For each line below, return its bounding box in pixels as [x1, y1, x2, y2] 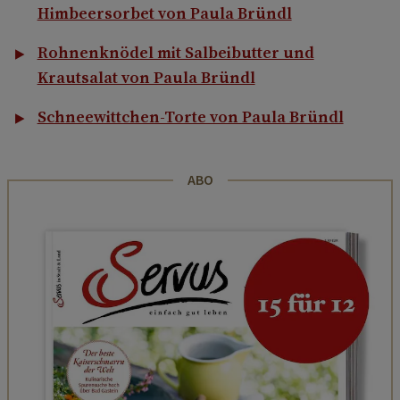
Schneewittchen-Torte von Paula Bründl [37, 104, 344, 128]
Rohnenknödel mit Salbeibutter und [37, 40, 314, 63]
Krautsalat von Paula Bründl [37, 65, 255, 88]
